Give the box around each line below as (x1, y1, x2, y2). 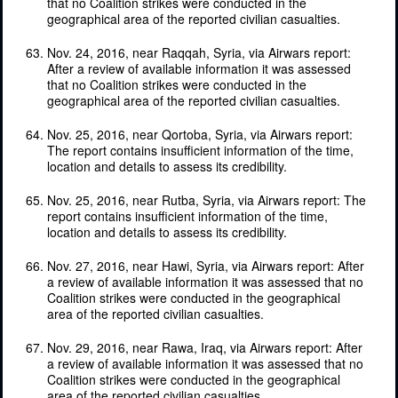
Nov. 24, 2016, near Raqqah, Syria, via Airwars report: (47, 43, 351, 61)
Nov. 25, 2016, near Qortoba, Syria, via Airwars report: (47, 124, 353, 143)
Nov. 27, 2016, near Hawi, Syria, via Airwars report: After (47, 256, 364, 275)
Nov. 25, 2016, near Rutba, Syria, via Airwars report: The (47, 190, 366, 209)
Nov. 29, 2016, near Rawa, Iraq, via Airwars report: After (47, 338, 362, 356)
